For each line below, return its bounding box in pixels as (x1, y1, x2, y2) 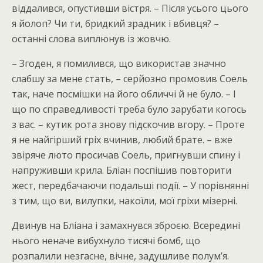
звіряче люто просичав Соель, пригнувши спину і (12, 149, 240, 161)
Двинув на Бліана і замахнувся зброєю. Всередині (12, 219, 240, 232)
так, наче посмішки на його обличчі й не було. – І (12, 87, 236, 100)
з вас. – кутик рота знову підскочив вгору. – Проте (12, 118, 245, 131)
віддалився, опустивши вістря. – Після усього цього (12, 2, 248, 15)
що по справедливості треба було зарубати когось (12, 103, 247, 116)
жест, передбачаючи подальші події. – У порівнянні (12, 179, 249, 192)
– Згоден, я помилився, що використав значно (12, 57, 226, 70)
